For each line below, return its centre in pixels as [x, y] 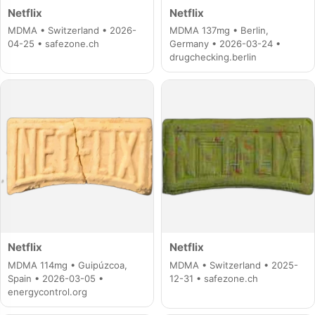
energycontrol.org [48, 292]
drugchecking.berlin [213, 57]
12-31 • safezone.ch [213, 279]
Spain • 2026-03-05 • [56, 279]
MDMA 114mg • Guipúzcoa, [68, 265]
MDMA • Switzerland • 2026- [72, 31]
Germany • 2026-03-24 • [225, 44]
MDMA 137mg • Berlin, [219, 31]
